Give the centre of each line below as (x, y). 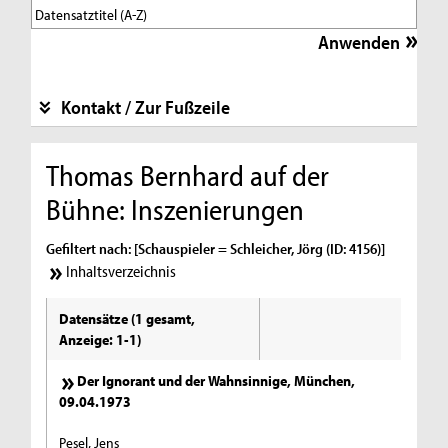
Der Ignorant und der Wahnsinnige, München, (216, 381)
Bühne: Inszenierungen (175, 208)
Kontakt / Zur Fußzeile (145, 106)
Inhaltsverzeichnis (120, 271)
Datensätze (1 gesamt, (127, 319)
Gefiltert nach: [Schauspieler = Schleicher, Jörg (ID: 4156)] (216, 248)
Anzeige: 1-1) (100, 340)
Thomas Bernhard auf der (188, 174)
